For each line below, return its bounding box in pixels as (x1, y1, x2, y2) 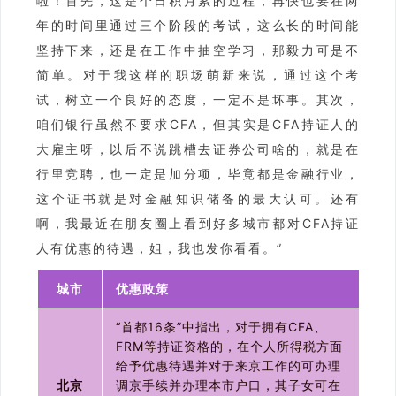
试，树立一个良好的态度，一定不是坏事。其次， (36, 92, 360, 108)
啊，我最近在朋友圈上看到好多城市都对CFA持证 (36, 216, 360, 232)
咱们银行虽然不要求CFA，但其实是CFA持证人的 (36, 117, 360, 133)
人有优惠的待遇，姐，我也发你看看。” (36, 240, 283, 256)
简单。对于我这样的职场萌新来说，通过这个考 (36, 67, 360, 83)
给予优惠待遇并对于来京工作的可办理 (115, 358, 341, 374)
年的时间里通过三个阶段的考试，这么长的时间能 (36, 18, 360, 34)
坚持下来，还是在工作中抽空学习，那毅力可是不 (36, 42, 360, 58)
